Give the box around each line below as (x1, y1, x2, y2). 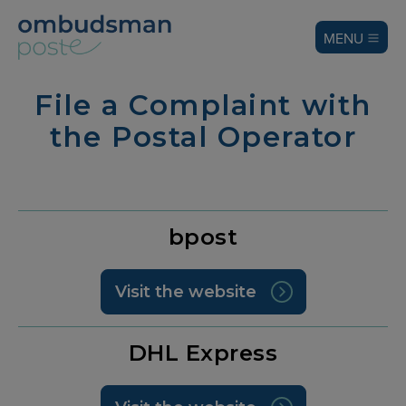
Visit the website (114, 281, 256, 302)
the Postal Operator (49, 119, 357, 154)
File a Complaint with (34, 87, 372, 122)
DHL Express (128, 338, 278, 366)
